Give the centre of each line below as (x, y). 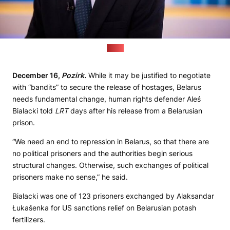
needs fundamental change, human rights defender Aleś (107, 99)
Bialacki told (34, 111)
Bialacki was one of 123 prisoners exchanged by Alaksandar (113, 196)
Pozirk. (74, 75)
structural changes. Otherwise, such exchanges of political (110, 165)
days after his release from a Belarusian (135, 111)
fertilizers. (29, 220)
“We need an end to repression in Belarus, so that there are (111, 142)
